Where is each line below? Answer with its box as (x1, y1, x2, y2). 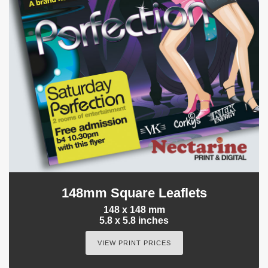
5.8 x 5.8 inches (99, 215, 169, 226)
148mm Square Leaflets (61, 185, 207, 201)
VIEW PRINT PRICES (97, 239, 171, 247)
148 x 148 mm (103, 205, 165, 215)
